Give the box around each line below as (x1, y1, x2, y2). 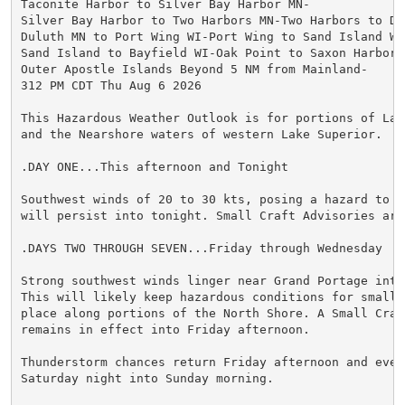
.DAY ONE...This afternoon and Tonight (20, 159, 288, 174)
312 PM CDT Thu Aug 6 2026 (20, 78, 202, 92)
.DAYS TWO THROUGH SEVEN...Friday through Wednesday (20, 240, 382, 255)
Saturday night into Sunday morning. (20, 371, 274, 385)
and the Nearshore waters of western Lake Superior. (20, 127, 382, 141)
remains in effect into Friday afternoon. (20, 322, 310, 336)
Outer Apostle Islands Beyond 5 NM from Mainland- (20, 61, 368, 76)
